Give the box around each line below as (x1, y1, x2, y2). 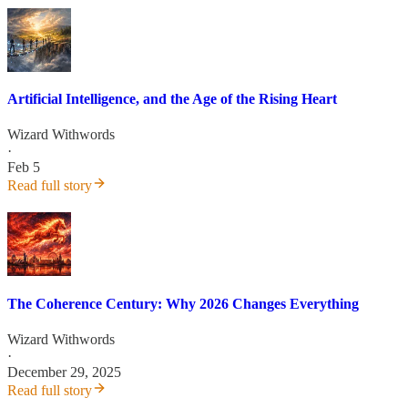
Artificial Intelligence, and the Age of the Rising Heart (7, 91, 337, 107)
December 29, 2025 (7, 363, 121, 380)
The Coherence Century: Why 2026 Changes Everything (7, 295, 359, 311)
